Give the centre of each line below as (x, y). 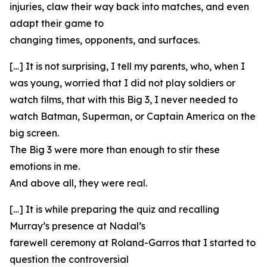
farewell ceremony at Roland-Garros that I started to (133, 243)
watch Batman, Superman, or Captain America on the (133, 116)
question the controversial (69, 259)
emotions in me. (45, 166)
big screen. (34, 133)
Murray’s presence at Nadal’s (77, 226)
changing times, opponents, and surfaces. (105, 40)
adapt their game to (57, 23)
